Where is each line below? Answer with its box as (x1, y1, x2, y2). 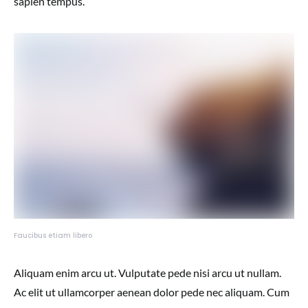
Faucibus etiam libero (14, 230, 92, 241)
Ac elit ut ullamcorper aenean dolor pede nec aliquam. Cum (14, 285, 289, 299)
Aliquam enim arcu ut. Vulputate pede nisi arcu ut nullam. (14, 266, 281, 280)
